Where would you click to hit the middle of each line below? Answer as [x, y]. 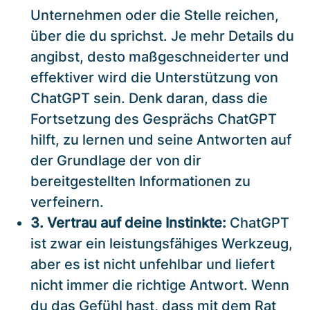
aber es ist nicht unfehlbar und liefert [153, 264]
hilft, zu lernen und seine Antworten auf [161, 139]
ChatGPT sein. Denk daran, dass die [149, 98]
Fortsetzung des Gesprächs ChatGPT [154, 119]
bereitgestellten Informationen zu [140, 181]
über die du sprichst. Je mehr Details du [162, 36]
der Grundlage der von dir [116, 160]
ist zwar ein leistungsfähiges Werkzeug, [162, 243]
